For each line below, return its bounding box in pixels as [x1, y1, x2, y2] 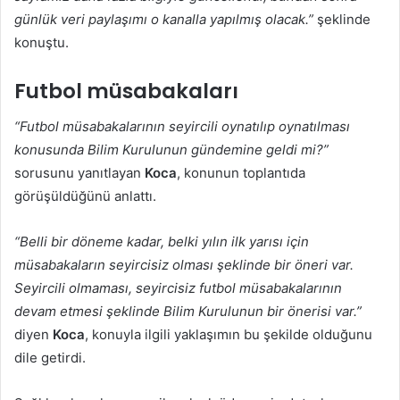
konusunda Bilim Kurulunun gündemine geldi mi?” [14, 141, 329, 159]
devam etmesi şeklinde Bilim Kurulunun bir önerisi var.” [14, 303, 362, 321]
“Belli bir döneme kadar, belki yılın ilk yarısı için [14, 233, 309, 251]
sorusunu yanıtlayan [14, 164, 145, 182]
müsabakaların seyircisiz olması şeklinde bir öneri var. [14, 256, 354, 274]
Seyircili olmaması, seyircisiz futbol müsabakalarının [14, 279, 342, 297]
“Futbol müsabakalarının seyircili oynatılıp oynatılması [14, 118, 350, 136]
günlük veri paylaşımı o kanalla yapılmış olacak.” [14, 10, 313, 28]
